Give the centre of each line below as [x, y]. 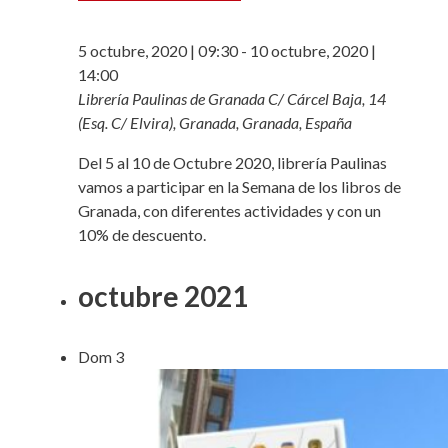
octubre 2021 [163, 296]
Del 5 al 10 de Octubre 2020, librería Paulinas [232, 163]
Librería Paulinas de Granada [173, 99]
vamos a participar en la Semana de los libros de [239, 187]
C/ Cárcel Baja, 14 [327, 99]
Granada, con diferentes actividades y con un [229, 211]
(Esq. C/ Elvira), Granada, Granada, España [215, 123]
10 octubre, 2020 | [313, 51]
